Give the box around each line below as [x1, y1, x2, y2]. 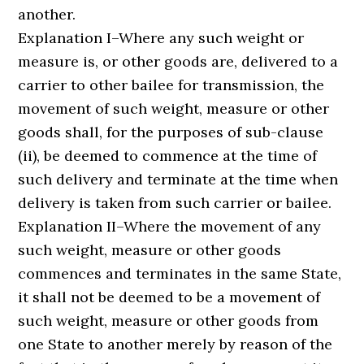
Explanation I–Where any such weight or [18, 28, 305, 47]
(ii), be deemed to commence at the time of [18, 146, 318, 165]
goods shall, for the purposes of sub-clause [18, 123, 324, 141]
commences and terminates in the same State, [18, 264, 342, 283]
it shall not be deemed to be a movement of [18, 288, 321, 306]
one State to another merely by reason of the [18, 335, 333, 353]
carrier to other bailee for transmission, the [18, 76, 325, 94]
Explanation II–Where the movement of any [18, 217, 322, 236]
